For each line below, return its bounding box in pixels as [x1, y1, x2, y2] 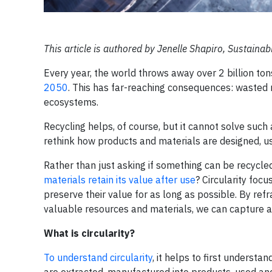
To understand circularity [44, 251, 152, 263]
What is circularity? [44, 226, 135, 239]
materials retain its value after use [44, 173, 195, 186]
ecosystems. [44, 95, 98, 108]
